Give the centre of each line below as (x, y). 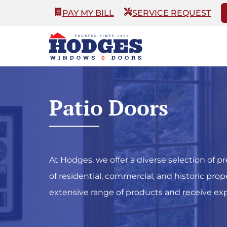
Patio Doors (109, 107)
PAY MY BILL (88, 13)
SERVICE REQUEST (172, 13)
